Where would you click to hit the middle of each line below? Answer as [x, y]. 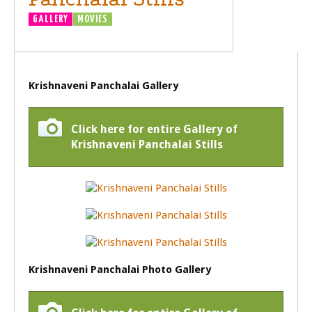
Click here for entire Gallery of [154, 129]
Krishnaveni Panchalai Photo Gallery [120, 270]
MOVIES [93, 19]
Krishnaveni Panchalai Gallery [103, 86]
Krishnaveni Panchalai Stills [147, 145]
